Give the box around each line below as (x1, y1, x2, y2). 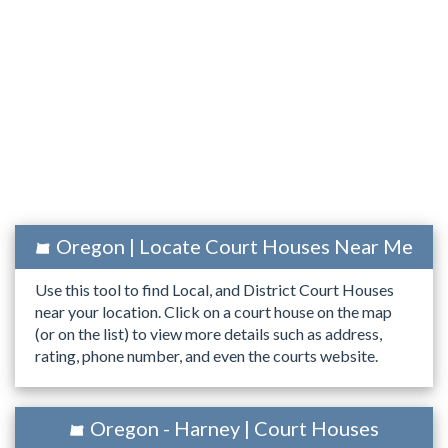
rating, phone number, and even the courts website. (35, 345, 378, 365)
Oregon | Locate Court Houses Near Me (56, 233, 413, 258)
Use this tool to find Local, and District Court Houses (35, 279, 394, 299)
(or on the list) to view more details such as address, (35, 323, 382, 343)
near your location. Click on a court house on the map (35, 301, 392, 321)
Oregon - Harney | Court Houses (90, 416, 379, 441)
